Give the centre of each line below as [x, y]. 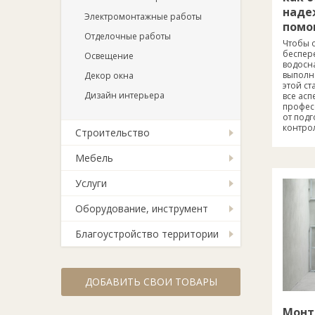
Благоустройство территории [147, 234]
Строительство [112, 133]
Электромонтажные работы [143, 17]
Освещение [109, 56]
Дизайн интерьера [124, 95]
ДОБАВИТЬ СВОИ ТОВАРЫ [151, 282]
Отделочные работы [128, 36]
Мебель [94, 158]
